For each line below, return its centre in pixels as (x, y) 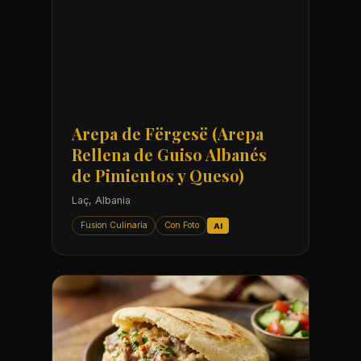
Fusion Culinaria (114, 226)
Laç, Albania (101, 201)
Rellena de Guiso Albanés (169, 155)
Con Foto (181, 226)
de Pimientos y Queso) (158, 176)
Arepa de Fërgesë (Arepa (168, 134)
